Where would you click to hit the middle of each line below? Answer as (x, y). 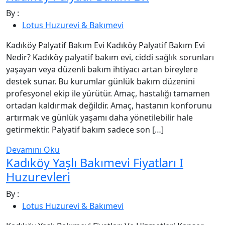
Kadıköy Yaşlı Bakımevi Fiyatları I (95, 162)
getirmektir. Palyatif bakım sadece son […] (85, 129)
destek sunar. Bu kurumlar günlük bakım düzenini (100, 81)
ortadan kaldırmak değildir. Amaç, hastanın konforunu (109, 105)
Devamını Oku (33, 149)
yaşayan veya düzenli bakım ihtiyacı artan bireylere (102, 69)
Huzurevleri (38, 177)
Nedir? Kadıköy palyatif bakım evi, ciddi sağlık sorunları (110, 57)
